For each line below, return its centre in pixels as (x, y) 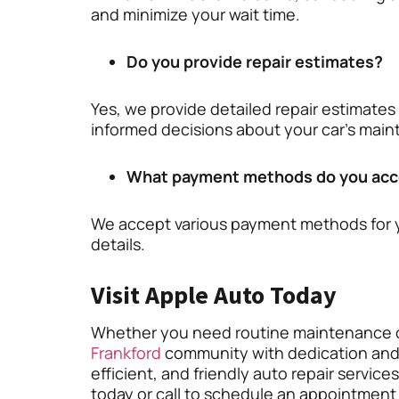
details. (118, 244)
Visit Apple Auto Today (214, 295)
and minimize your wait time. (195, 15)
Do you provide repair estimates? (255, 62)
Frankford (126, 353)
